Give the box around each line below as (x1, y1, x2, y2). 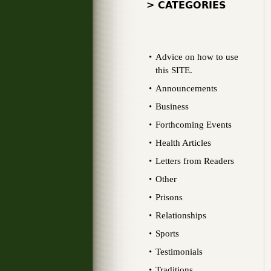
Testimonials (155, 247, 203, 256)
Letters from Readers (155, 156, 234, 166)
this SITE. (155, 65, 192, 75)
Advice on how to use (155, 52, 238, 62)
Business (155, 102, 189, 111)
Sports (155, 229, 179, 238)
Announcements (155, 83, 217, 93)
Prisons (155, 192, 183, 202)
